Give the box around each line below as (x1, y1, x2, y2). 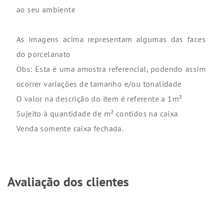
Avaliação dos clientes (7, 173, 129, 190)
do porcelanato (16, 49, 71, 59)
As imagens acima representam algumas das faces (16, 34, 206, 45)
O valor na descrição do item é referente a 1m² (16, 94, 182, 104)
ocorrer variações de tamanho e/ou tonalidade (16, 79, 182, 89)
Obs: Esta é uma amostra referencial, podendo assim (16, 64, 206, 74)
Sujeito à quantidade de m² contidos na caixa (16, 109, 178, 119)
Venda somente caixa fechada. (16, 123, 124, 134)
